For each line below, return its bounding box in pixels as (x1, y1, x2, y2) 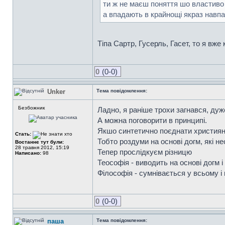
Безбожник (18, 105, 45, 110)
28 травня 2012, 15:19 (15, 145, 69, 150)
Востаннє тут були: (15, 139, 64, 145)
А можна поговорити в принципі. (97, 116, 207, 125)
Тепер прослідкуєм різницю (97, 148, 192, 156)
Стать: (15, 131, 33, 137)
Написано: (15, 150, 41, 156)
